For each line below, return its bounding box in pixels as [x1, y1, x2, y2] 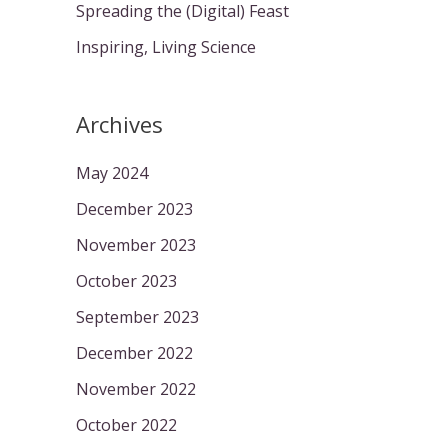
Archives [76, 109, 163, 140]
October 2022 [76, 413, 177, 436]
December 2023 [76, 197, 193, 220]
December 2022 [76, 341, 193, 364]
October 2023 [76, 269, 177, 292]
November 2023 [76, 233, 196, 256]
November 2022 [76, 377, 196, 400]
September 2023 [76, 305, 199, 328]
